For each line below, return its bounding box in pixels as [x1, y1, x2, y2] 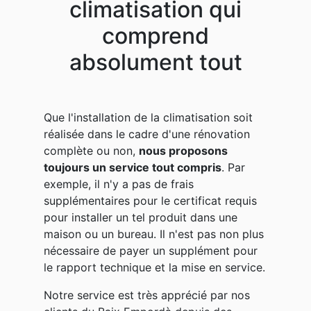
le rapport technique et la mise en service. [44, 260, 265, 274]
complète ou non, [44, 143, 139, 158]
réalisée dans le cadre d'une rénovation [44, 126, 250, 141]
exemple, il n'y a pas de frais [44, 176, 194, 191]
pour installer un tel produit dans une [44, 210, 237, 224]
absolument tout [69, 48, 242, 76]
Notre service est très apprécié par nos [44, 287, 250, 302]
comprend [102, 22, 209, 49]
